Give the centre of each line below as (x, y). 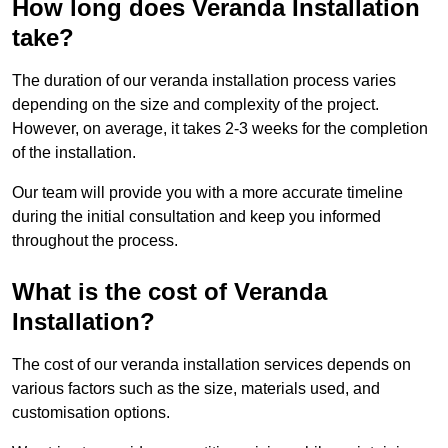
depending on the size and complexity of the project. (195, 105)
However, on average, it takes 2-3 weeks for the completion (220, 129)
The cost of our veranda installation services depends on (211, 365)
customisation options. (91, 413)
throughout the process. (95, 241)
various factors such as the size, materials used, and (196, 389)
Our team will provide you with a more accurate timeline (207, 193)
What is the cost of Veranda (169, 292)
